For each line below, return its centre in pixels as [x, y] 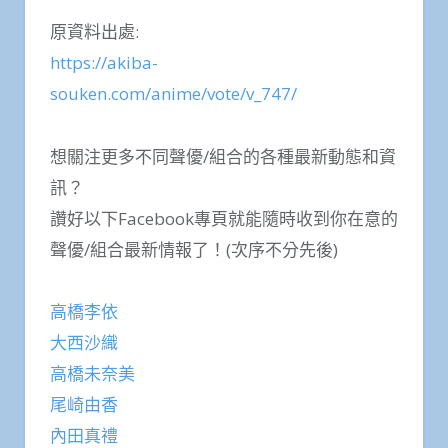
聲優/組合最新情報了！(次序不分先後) [194, 249]
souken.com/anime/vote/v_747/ [173, 94]
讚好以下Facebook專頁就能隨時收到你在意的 [224, 218]
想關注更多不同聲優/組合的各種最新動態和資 [223, 156]
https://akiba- [104, 63]
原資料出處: [94, 32]
